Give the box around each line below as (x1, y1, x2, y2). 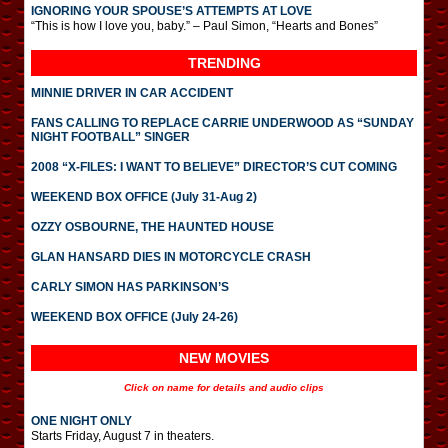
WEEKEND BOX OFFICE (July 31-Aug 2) (31, 190, 257, 204)
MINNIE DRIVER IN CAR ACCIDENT (31, 86, 233, 100)
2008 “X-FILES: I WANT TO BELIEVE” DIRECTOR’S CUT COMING (31, 160, 397, 174)
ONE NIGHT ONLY (31, 414, 132, 428)
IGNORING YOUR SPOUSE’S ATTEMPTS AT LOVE (31, 4, 312, 18)
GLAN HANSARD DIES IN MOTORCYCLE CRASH (31, 250, 311, 264)
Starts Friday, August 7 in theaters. (31, 429, 214, 443)
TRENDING (187, 55, 261, 71)
